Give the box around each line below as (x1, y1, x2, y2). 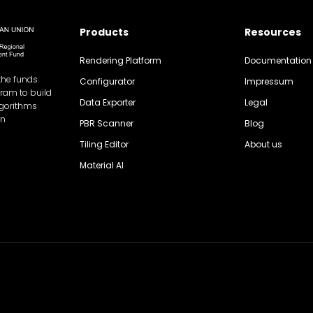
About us (244, 138, 282, 150)
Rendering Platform (80, 54, 162, 66)
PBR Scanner (80, 117, 134, 129)
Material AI (80, 159, 124, 171)
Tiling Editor (80, 138, 129, 150)
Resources (244, 25, 301, 39)
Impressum (244, 75, 293, 87)
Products (80, 25, 129, 39)
